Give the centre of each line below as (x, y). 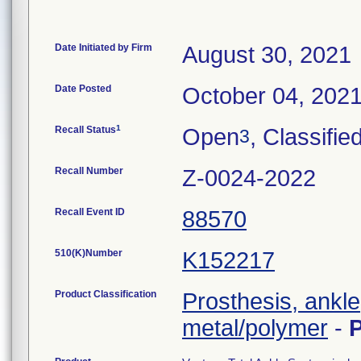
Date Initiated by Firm (104, 48)
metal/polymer (255, 328)
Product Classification (106, 294)
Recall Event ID (90, 212)
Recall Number (89, 171)
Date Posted (83, 89)
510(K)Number (89, 253)
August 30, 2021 (267, 55)
